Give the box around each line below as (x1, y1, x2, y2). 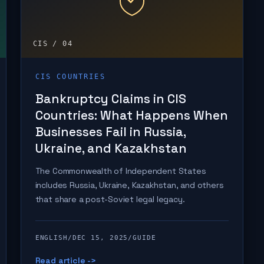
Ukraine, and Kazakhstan (35, 140, 187, 156)
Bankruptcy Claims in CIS (35, 91, 186, 107)
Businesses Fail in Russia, (35, 124, 186, 140)
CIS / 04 (32, 39, 73, 48)
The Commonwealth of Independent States (35, 166, 206, 176)
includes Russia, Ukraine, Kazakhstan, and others (35, 180, 224, 190)
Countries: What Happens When (35, 107, 228, 123)
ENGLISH (35, 234, 68, 242)
